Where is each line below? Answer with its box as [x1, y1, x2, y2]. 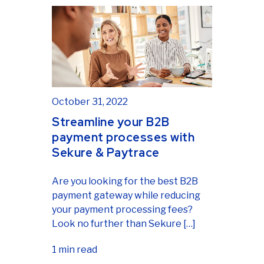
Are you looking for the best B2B [52, 175, 198, 187]
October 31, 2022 [52, 95, 128, 107]
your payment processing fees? [52, 203, 193, 215]
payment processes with [52, 129, 194, 145]
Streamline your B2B [52, 114, 170, 130]
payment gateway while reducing [52, 189, 200, 201]
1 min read [52, 243, 97, 255]
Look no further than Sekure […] [52, 217, 196, 229]
